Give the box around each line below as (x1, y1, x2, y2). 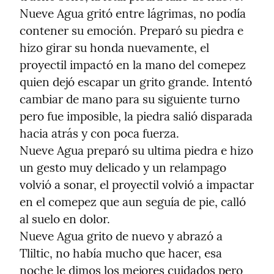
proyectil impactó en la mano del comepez (20, 57, 246, 73)
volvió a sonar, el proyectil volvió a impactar (20, 177, 254, 193)
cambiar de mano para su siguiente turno (20, 92, 240, 107)
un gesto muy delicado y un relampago (20, 160, 226, 176)
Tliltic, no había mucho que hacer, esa (20, 246, 222, 261)
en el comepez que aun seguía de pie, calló (20, 194, 246, 210)
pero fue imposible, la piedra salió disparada (20, 109, 253, 124)
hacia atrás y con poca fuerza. (20, 126, 179, 141)
